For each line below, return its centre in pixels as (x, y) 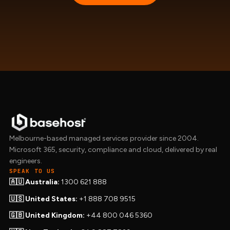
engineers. (25, 161)
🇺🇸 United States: (43, 199)
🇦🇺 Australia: (34, 182)
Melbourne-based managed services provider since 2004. (104, 139)
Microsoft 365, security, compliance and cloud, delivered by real (113, 150)
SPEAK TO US (32, 171)
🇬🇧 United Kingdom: (47, 216)
